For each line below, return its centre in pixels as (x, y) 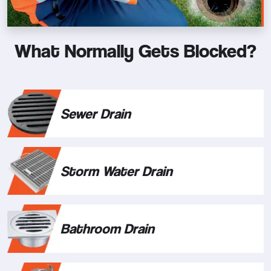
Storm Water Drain (116, 171)
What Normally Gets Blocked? (135, 50)
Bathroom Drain (107, 229)
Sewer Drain (96, 113)
